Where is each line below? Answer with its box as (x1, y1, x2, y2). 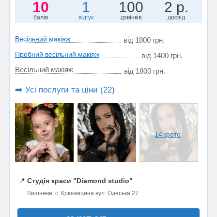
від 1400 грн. (141, 51, 183, 60)
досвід (168, 14, 186, 21)
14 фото (155, 130, 181, 138)
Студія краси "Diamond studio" (27, 176, 133, 185)
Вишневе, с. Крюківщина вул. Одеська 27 (27, 189, 139, 197)
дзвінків (121, 14, 142, 21)
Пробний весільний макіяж (15, 50, 99, 58)
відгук (78, 14, 93, 21)
